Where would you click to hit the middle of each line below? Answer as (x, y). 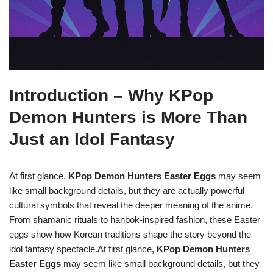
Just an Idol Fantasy (92, 140)
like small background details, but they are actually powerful (127, 191)
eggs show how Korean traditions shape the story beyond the (130, 235)
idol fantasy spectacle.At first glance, (83, 249)
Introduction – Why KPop (111, 96)
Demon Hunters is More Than (128, 118)
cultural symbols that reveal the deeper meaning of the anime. (131, 205)
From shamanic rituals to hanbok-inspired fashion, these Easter (135, 220)
